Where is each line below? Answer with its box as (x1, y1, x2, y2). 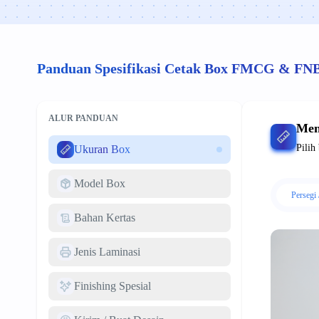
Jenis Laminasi (74, 246, 140, 258)
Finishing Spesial (74, 280, 151, 292)
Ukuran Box (74, 143, 130, 155)
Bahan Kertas (74, 211, 135, 224)
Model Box (74, 177, 125, 189)
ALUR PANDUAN (48, 113, 118, 123)
